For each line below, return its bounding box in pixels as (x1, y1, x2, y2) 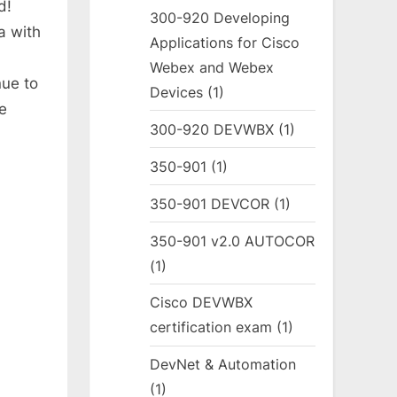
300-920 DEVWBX (150, 120, 275, 138)
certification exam (150, 318, 273, 337)
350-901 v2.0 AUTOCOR (150, 231, 315, 250)
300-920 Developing (150, 8, 291, 27)
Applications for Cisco (150, 33, 300, 51)
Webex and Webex (150, 58, 275, 76)
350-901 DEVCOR (150, 194, 270, 213)
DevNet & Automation (150, 355, 297, 374)
